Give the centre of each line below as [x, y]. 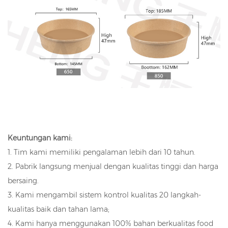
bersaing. [23, 180]
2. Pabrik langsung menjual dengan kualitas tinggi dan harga [113, 166]
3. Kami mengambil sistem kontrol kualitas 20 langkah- [104, 195]
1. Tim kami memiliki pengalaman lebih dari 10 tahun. [102, 152]
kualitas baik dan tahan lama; [59, 209]
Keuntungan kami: [40, 138]
